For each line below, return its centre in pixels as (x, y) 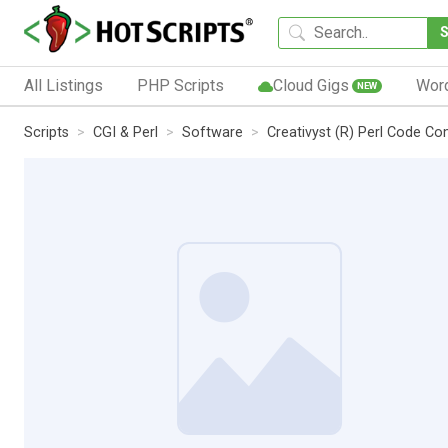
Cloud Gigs (310, 85)
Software (212, 132)
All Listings (63, 85)
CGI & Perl (125, 132)
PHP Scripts (180, 85)
